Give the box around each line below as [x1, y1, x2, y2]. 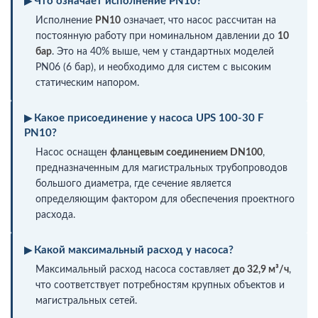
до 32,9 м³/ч [233, 264, 289, 275]
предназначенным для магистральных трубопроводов [35, 163, 287, 173]
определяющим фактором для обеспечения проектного [35, 194, 295, 204]
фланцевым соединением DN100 [110, 147, 263, 158]
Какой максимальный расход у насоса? [34, 244, 234, 256]
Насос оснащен [35, 147, 110, 158]
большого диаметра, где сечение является [35, 178, 231, 189]
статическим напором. [35, 77, 139, 88]
